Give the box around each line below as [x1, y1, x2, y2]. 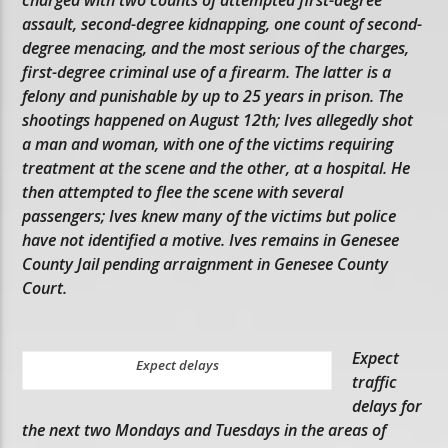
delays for [352, 395, 423, 418]
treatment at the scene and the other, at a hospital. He [22, 156, 411, 179]
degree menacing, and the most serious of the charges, [22, 36, 410, 59]
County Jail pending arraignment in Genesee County [22, 252, 389, 275]
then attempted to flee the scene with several [22, 180, 344, 203]
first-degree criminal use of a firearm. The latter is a [22, 60, 392, 83]
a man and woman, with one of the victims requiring [22, 132, 394, 155]
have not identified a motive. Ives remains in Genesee [22, 228, 400, 251]
